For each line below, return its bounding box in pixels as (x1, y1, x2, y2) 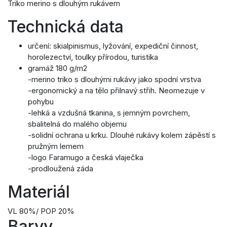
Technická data (8, 17, 124, 37)
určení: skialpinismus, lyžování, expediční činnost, (28, 41, 198, 51)
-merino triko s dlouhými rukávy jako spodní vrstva (28, 74, 201, 85)
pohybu (28, 97, 54, 107)
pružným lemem (28, 141, 84, 152)
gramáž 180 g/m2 (28, 63, 87, 73)
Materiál (8, 182, 70, 202)
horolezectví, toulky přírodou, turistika (28, 52, 158, 62)
